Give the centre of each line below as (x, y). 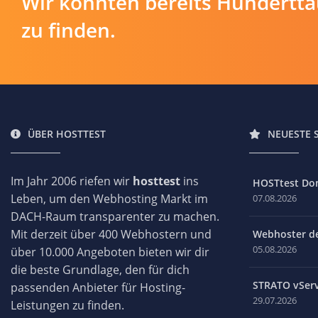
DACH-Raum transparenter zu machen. (115, 216)
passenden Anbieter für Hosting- (98, 287)
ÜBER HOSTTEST (67, 133)
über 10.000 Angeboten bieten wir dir (110, 252)
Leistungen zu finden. (67, 305)
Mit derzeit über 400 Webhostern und (111, 234)
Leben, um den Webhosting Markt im (109, 198)
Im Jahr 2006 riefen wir (72, 181)
